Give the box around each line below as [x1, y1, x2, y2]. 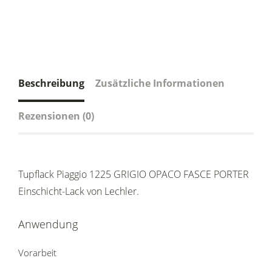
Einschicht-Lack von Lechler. [18, 185, 139, 199]
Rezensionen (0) [18, 109, 94, 123]
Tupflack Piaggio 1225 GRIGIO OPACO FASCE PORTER [18, 168, 249, 182]
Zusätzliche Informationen [95, 76, 225, 90]
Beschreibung [18, 76, 84, 90]
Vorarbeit [18, 246, 56, 259]
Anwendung [18, 217, 78, 232]
